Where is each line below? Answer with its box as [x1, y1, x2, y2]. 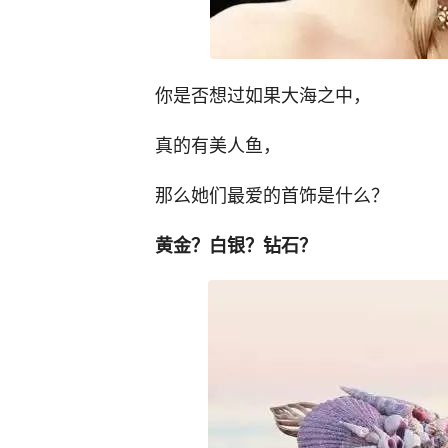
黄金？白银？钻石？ [155, 232, 317, 258]
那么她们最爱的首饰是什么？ [155, 181, 389, 207]
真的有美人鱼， [155, 131, 281, 157]
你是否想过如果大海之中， [155, 81, 371, 107]
